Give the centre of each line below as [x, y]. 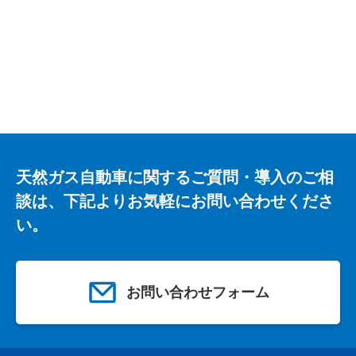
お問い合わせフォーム [198, 293]
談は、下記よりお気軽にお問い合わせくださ [175, 201]
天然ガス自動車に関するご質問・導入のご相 [175, 178]
